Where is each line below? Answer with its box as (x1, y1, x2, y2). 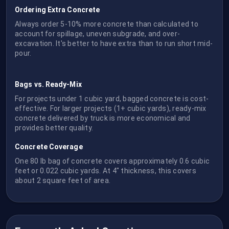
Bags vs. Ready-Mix (15, 80, 82, 88)
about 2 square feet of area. (15, 176, 110, 185)
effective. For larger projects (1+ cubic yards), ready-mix (15, 104, 207, 112)
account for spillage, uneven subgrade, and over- (15, 30, 180, 38)
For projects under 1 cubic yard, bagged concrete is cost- (15, 95, 209, 103)
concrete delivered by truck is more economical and (15, 114, 191, 122)
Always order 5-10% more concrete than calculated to (15, 20, 198, 28)
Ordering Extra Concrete (15, 6, 100, 14)
